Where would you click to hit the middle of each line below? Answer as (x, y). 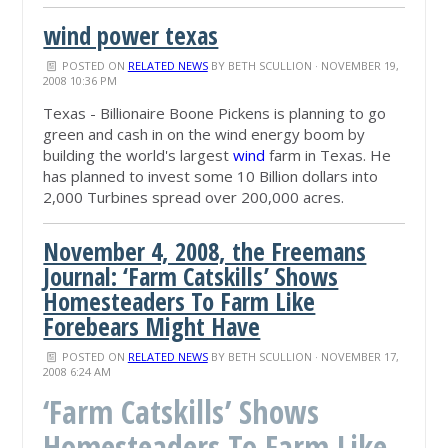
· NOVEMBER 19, (355, 66)
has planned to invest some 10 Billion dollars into (211, 176)
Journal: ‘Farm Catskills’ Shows (191, 277)
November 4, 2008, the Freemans (205, 252)
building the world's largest (138, 155)
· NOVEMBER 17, (355, 357)
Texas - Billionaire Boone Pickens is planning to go (215, 113)
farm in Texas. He (328, 155)
